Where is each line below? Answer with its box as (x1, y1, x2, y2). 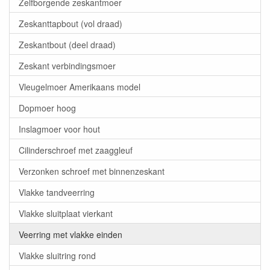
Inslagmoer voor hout (19, 122, 100, 135)
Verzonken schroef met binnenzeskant (19, 165, 165, 177)
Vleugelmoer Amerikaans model (19, 80, 140, 93)
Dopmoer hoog (19, 101, 76, 114)
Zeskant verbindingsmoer (19, 59, 116, 72)
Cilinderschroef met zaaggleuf (19, 143, 133, 156)
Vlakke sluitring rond (19, 249, 96, 262)
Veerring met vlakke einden (19, 228, 122, 240)
